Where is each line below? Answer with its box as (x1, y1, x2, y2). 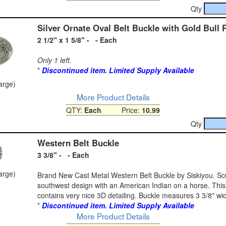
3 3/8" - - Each (37, 149, 89, 160)
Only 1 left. (37, 54, 72, 65)
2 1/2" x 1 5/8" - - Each (37, 34, 117, 45)
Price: (101, 104, 142, 115)
